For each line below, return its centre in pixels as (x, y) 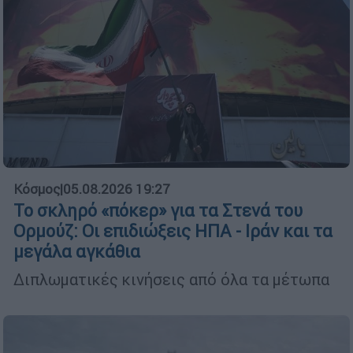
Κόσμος (37, 190)
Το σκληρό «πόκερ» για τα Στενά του (158, 211)
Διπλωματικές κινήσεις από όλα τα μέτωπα (173, 280)
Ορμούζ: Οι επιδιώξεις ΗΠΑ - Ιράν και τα (173, 232)
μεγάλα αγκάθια (77, 252)
